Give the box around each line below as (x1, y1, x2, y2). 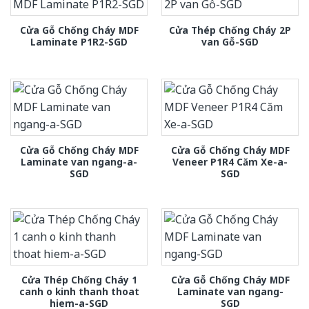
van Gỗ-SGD (201, 35, 259, 49)
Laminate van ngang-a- (21, 154, 137, 168)
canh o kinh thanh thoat (19, 285, 139, 299)
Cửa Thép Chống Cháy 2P (169, 23, 291, 37)
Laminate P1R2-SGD (30, 35, 128, 49)
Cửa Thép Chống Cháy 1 (21, 273, 137, 287)
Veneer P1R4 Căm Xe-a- (172, 154, 288, 168)
